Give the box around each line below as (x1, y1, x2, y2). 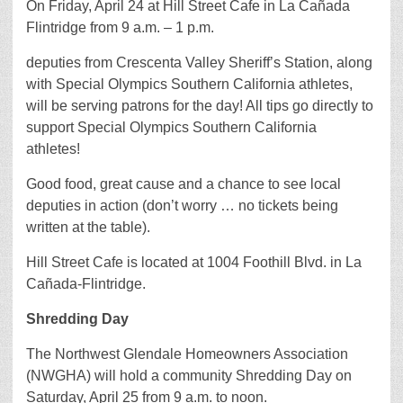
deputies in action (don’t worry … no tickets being (26, 198, 338, 213)
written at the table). (26, 219, 150, 235)
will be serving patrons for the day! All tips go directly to (26, 98, 373, 113)
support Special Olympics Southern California (26, 120, 317, 135)
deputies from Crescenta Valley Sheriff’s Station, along (26, 55, 372, 70)
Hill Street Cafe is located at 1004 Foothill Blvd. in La (26, 255, 362, 270)
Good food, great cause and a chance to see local (26, 176, 341, 192)
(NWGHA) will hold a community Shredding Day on (26, 368, 352, 383)
